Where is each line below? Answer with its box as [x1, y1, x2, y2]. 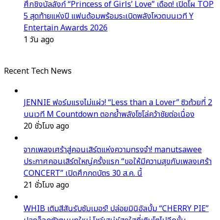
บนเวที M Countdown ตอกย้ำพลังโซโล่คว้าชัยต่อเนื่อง [24, 109, 194, 121]
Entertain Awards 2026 [24, 22, 108, 34]
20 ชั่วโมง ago [24, 120, 69, 133]
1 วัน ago [24, 34, 54, 46]
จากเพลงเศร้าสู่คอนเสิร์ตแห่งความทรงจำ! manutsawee [24, 144, 202, 156]
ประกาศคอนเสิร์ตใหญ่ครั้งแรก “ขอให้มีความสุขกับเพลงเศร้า [24, 156, 212, 168]
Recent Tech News [4, 65, 72, 78]
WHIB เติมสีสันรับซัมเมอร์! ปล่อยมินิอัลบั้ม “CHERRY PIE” [24, 203, 209, 215]
